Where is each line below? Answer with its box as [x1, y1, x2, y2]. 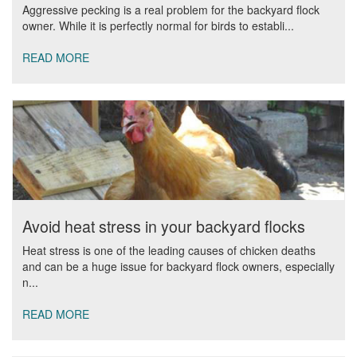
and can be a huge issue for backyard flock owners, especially [22, 258, 335, 274]
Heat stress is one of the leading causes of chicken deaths [22, 242, 316, 258]
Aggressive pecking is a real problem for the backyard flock [22, 2, 320, 18]
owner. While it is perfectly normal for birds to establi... [22, 18, 294, 33]
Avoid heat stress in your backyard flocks [22, 214, 305, 237]
